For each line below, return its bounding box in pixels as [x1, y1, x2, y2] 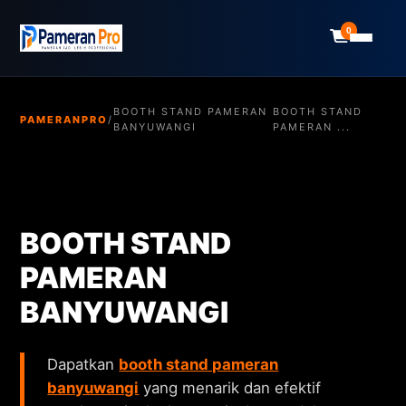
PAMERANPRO [20, 112, 109, 126]
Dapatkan [47, 355, 120, 374]
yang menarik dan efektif [139, 379, 322, 398]
